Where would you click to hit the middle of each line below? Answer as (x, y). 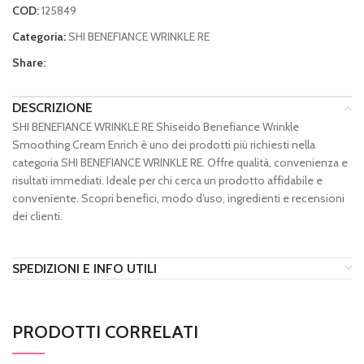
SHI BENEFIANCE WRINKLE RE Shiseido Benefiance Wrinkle (156, 126)
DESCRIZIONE (52, 107)
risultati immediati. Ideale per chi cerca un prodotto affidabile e (167, 180)
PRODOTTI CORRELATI (105, 331)
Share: (29, 62)
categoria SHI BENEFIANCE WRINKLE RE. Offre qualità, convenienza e (180, 162)
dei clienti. (37, 216)
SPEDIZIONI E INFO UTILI (84, 268)
